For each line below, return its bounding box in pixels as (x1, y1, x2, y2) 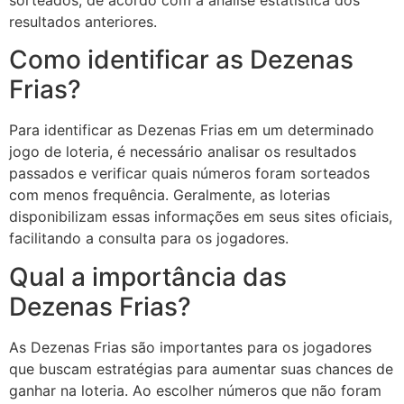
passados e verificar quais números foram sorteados (9, 164, 370, 183)
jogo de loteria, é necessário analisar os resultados (9, 142, 356, 161)
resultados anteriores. (9, 13, 157, 31)
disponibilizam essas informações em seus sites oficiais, (9, 207, 392, 226)
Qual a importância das (9, 261, 287, 292)
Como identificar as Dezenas (9, 44, 353, 76)
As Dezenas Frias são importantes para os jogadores (9, 337, 372, 356)
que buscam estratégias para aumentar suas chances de (9, 359, 393, 378)
